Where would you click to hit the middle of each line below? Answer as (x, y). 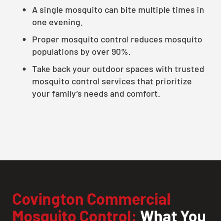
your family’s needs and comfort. (96, 93)
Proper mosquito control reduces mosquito (117, 39)
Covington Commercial (92, 198)
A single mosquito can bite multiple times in (118, 9)
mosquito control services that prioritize (112, 81)
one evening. (57, 21)
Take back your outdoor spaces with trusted (118, 68)
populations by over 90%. (81, 51)
